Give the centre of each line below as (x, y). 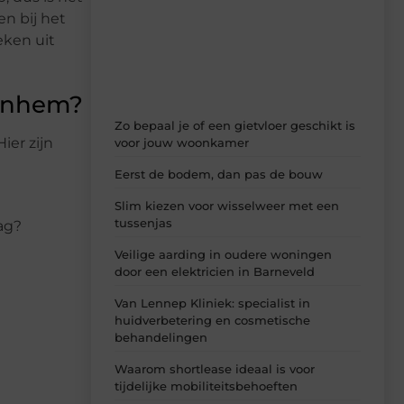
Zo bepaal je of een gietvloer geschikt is (235, 126)
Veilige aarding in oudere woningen (223, 255)
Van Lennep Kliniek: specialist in (212, 303)
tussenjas (143, 223)
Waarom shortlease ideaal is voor (215, 369)
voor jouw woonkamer (182, 143)
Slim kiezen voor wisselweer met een (227, 206)
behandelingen (161, 338)
